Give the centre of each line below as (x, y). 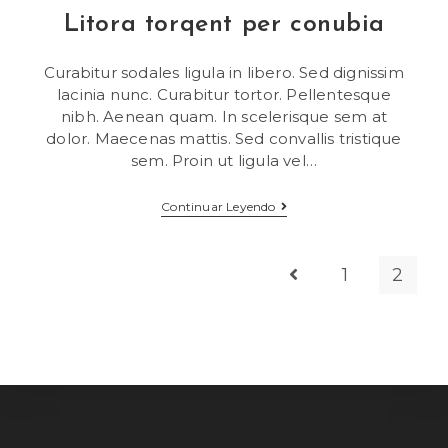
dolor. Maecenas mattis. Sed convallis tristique (224, 138)
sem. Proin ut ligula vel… (224, 160)
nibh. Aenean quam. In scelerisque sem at (223, 116)
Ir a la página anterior (365, 276)
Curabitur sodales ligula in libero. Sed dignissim (224, 72)
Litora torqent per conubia (224, 24)
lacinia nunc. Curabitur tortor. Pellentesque (224, 94)
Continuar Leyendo (218, 206)
